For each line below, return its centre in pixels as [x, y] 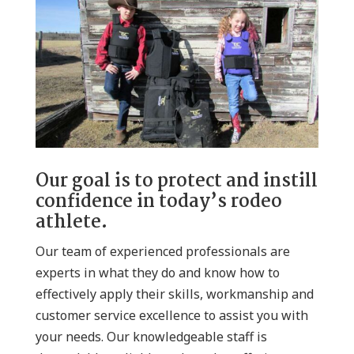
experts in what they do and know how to [157, 272]
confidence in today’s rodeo [158, 201]
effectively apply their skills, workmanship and [174, 294]
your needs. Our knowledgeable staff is [151, 336]
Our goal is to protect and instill [176, 181]
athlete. [71, 222]
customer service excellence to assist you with [171, 315]
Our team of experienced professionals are [162, 251]
